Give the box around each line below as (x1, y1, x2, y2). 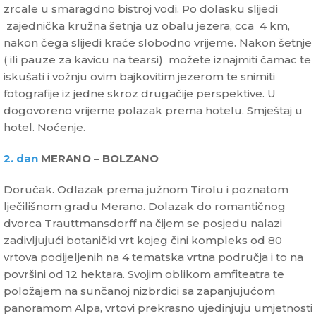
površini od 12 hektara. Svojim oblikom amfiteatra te (4, 267, 284, 281)
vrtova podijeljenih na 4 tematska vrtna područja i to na (4, 250, 303, 265)
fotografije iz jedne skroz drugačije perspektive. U (4, 87, 276, 101)
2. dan (4, 152, 41, 166)
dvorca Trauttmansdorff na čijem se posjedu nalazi (4, 217, 282, 231)
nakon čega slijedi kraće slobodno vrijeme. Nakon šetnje (4, 36, 312, 50)
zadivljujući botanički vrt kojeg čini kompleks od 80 (4, 233, 282, 248)
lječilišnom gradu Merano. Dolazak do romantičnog (4, 200, 286, 214)
